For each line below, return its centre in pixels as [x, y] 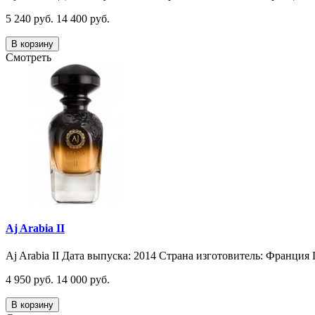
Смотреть [28, 57]
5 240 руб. [30, 18]
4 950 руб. [30, 280]
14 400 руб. [83, 18]
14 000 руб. [83, 280]
